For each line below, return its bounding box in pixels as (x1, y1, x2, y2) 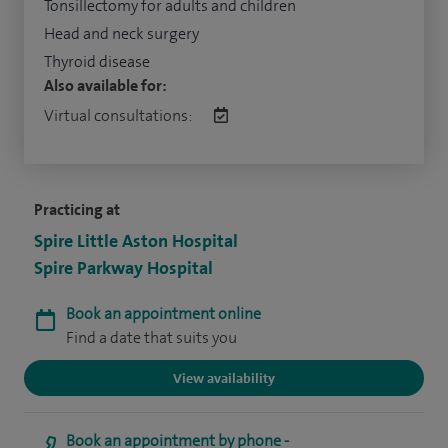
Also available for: (44, 75, 167, 97)
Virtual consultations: (44, 105, 194, 127)
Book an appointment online (66, 303, 261, 325)
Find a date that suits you (66, 327, 237, 349)
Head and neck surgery (44, 23, 199, 45)
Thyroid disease (44, 51, 150, 73)
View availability (173, 369, 275, 388)
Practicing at (34, 199, 120, 221)
